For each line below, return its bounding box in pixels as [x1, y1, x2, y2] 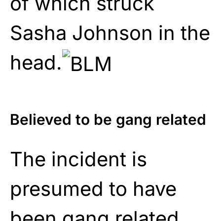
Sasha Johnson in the [10, 20, 210, 45]
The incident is [10, 147, 147, 171]
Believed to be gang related [10, 110, 206, 128]
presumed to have [10, 176, 177, 201]
